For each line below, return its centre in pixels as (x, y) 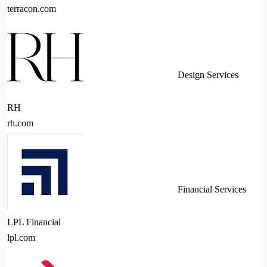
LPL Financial (34, 222)
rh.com (20, 123)
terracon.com (32, 9)
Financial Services (212, 190)
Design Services (208, 75)
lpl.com (21, 238)
